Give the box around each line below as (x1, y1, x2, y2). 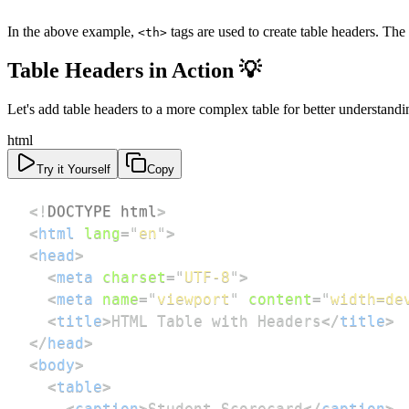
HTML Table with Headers (111, 312, 321, 330)
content (248, 290, 312, 309)
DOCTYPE (47, 203, 111, 221)
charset (102, 268, 166, 287)
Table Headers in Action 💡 (7, 58, 261, 83)
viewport (157, 290, 230, 309)
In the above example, (7, 24, 138, 40)
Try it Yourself (37, 163, 110, 177)
